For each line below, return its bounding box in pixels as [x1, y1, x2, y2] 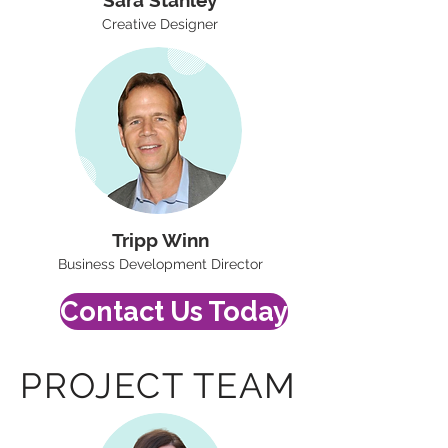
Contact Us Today [60, 296, 288, 327]
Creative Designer [102, 16, 218, 32]
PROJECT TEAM [20, 365, 297, 406]
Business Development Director [57, 256, 263, 272]
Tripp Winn [111, 229, 209, 251]
